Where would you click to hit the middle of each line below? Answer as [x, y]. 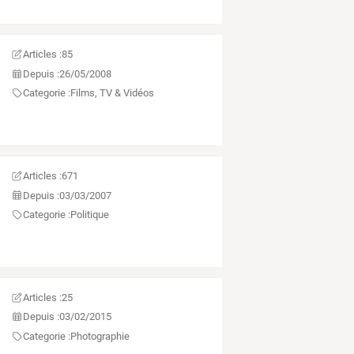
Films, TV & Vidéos [112, 93]
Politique [89, 215]
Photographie [100, 336]
